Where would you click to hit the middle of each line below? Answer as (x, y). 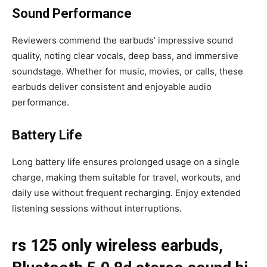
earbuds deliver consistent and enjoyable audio (112, 86)
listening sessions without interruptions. (97, 208)
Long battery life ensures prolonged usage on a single (126, 162)
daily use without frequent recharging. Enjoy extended (126, 193)
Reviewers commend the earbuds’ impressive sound (122, 40)
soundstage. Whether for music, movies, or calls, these (128, 71)
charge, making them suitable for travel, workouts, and (126, 177)
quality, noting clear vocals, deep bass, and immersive (125, 55)
